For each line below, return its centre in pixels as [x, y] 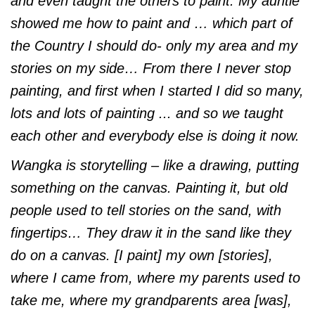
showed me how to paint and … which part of [152, 24]
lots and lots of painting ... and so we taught [147, 114]
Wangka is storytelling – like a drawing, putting [155, 166]
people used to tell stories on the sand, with [146, 211]
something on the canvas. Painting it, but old [149, 188]
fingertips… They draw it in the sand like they [151, 233]
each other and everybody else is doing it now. [155, 136]
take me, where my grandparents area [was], [151, 301]
